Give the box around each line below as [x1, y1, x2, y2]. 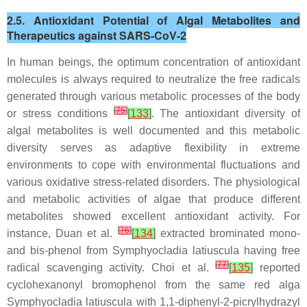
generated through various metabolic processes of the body [7, 90, 300, 103]
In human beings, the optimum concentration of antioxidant [7, 56, 300, 69]
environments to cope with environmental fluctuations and [7, 159, 300, 171]
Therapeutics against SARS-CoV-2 [7, 27, 186, 44]
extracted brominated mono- [155, 228, 301, 240]
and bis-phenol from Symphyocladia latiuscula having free [7, 245, 300, 257]
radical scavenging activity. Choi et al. [7, 262, 216, 274]
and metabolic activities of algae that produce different [7, 193, 300, 206]
